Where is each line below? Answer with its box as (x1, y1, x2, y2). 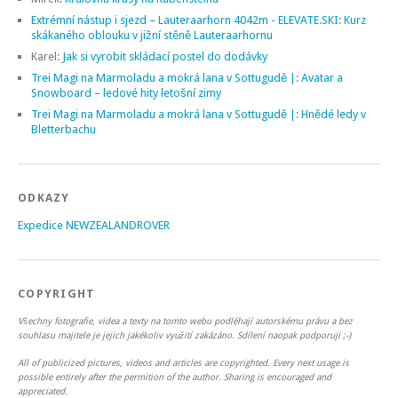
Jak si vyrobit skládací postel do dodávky (62, 49, 267, 63)
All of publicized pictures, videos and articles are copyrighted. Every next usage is (18, 356, 349, 368)
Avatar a (301, 70, 343, 84)
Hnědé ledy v (301, 107, 366, 121)
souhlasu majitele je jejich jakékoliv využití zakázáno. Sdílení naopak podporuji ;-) (18, 329, 351, 340)
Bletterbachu (31, 122, 96, 136)
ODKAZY (18, 190, 70, 204)
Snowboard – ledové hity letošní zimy (31, 85, 221, 99)
